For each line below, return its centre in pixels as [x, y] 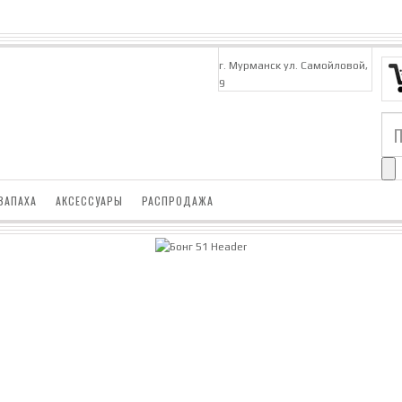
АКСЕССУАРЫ [89, 201]
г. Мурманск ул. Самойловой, [293, 65]
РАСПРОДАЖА [178, 201]
